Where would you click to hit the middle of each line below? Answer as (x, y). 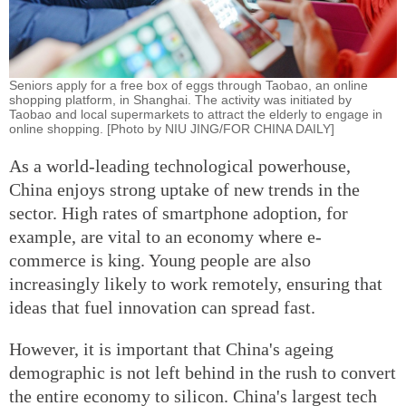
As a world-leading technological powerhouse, (180, 165)
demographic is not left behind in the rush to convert (203, 372)
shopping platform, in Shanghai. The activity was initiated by (180, 99)
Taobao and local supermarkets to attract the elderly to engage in (196, 114)
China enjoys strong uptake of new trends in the (184, 189)
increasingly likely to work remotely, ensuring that (196, 283)
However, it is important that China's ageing (171, 348)
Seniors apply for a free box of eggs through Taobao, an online (188, 85)
